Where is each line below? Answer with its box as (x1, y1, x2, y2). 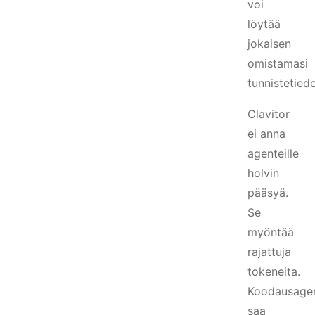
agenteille (247, 146, 299, 160)
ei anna (247, 127, 285, 141)
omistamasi (247, 56, 308, 70)
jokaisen (247, 37, 291, 51)
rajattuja (247, 245, 291, 259)
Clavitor (247, 107, 290, 121)
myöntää (247, 225, 294, 239)
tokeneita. (247, 264, 300, 278)
